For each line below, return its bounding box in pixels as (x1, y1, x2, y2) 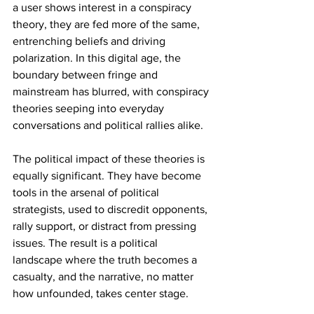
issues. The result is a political (13, 236, 161, 249)
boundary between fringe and (13, 68, 161, 81)
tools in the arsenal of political (13, 186, 162, 198)
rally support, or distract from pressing (13, 219, 199, 232)
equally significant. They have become (13, 169, 204, 182)
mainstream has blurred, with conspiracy (13, 85, 212, 97)
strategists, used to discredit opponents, (13, 203, 210, 215)
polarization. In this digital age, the (13, 51, 184, 64)
